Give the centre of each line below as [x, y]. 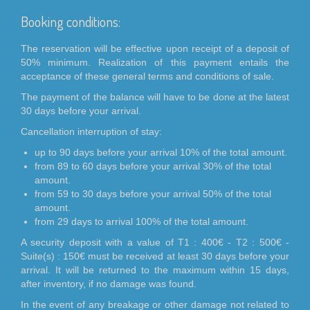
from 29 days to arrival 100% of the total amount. [142, 221]
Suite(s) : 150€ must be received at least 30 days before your [155, 256]
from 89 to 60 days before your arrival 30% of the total [153, 166]
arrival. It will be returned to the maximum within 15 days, [155, 270]
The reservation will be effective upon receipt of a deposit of [155, 48]
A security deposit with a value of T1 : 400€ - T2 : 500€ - [155, 242]
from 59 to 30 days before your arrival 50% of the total [153, 194]
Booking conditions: [71, 21]
